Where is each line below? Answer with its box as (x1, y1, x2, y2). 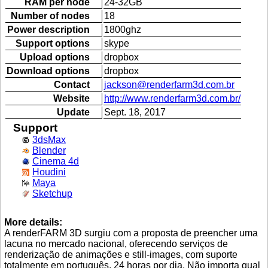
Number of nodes (11, 11, 90, 22)
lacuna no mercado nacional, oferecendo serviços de (4, 239, 228, 249)
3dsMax (32, 135, 66, 145)
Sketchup (32, 188, 72, 199)
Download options (7, 66, 90, 77)
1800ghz (104, 25, 141, 35)
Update (57, 107, 90, 118)
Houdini (32, 167, 66, 178)
